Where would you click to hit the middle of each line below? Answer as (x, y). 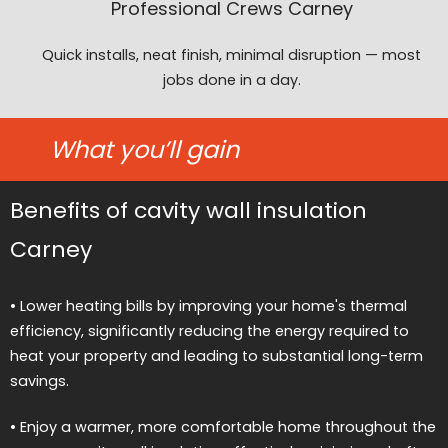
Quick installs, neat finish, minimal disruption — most (232, 54)
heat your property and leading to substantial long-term (216, 355)
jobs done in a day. (231, 79)
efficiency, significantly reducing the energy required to (209, 330)
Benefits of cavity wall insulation (188, 210)
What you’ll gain (144, 149)
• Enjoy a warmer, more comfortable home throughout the (223, 427)
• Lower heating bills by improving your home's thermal (208, 305)
